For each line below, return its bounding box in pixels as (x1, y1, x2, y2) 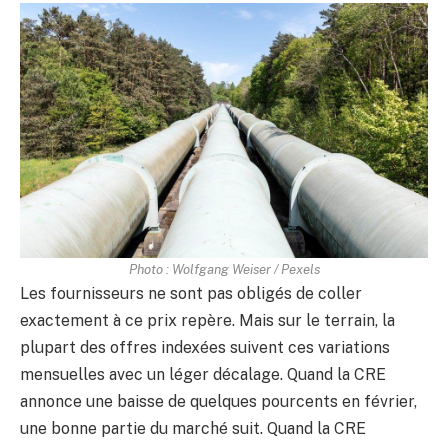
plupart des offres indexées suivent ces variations (20, 338, 390, 358)
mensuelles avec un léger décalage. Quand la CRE (20, 365, 386, 385)
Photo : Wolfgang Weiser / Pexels (128, 261, 320, 278)
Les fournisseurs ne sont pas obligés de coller (20, 284, 362, 304)
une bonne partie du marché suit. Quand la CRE (20, 419, 366, 439)
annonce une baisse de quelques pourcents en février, (20, 392, 417, 412)
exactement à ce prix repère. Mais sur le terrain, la (20, 311, 395, 331)
